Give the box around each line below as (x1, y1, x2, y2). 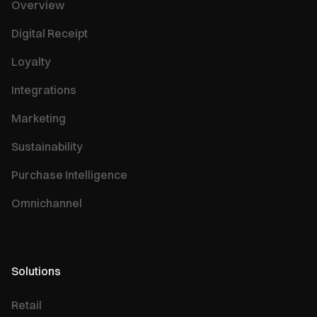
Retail (11, 297, 42, 312)
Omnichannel (11, 195, 82, 210)
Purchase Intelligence (11, 167, 127, 182)
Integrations (11, 82, 76, 97)
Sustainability (11, 139, 83, 154)
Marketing (11, 110, 66, 125)
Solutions (11, 263, 61, 278)
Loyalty (11, 54, 51, 69)
